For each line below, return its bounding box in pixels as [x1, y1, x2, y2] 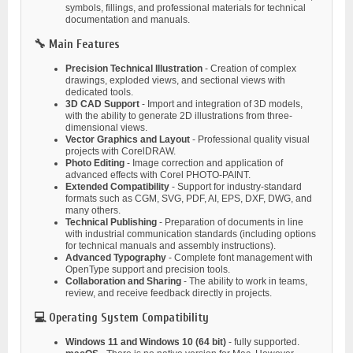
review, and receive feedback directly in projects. [65, 287, 272, 299]
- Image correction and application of [124, 157, 283, 169]
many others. [65, 204, 121, 216]
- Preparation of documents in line [157, 216, 303, 228]
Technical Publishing [65, 216, 157, 228]
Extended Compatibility [65, 180, 169, 192]
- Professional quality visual [190, 133, 310, 145]
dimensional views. [65, 121, 147, 133]
